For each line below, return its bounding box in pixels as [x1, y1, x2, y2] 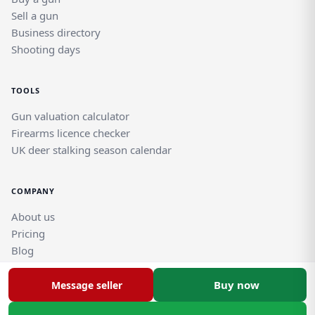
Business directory [11, 25, 101, 40]
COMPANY [11, 186, 56, 197]
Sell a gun [11, 8, 58, 23]
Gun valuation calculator [11, 109, 129, 124]
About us [11, 210, 55, 224]
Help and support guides [11, 260, 131, 275]
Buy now [213, 278, 259, 292]
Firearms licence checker [11, 126, 130, 141]
